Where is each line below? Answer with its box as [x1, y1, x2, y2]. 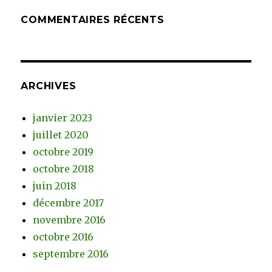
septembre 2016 [33, 247, 109, 260]
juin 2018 [33, 179, 77, 192]
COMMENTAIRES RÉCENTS [21, 13, 165, 25]
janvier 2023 [33, 111, 93, 124]
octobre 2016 [33, 230, 94, 243]
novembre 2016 [33, 213, 106, 226]
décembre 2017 [33, 196, 104, 209]
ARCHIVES [21, 80, 76, 92]
